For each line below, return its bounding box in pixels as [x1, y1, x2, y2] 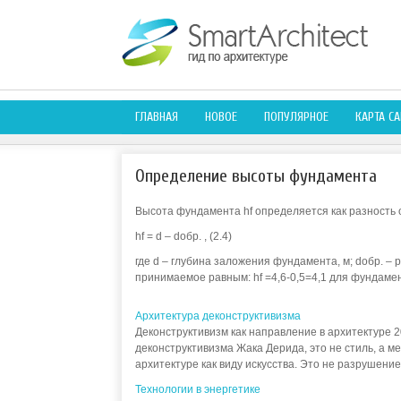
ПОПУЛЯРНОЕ [263, 109, 328, 124]
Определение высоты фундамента [134, 166, 377, 186]
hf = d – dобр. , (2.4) [134, 230, 232, 243]
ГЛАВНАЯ [134, 109, 178, 124]
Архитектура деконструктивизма [134, 310, 301, 322]
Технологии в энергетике [134, 383, 260, 396]
